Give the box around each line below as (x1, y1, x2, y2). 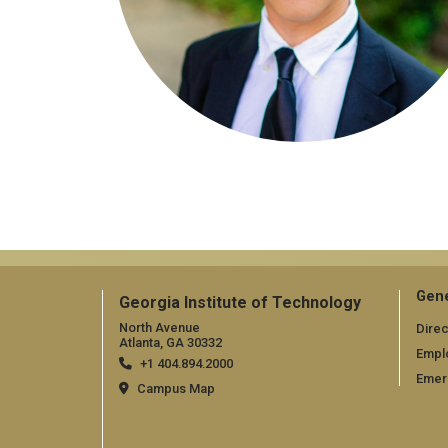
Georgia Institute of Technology (119, 293, 361, 313)
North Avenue (119, 320, 200, 336)
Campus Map (137, 381, 215, 397)
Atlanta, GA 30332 (119, 335, 222, 351)
